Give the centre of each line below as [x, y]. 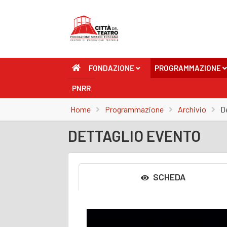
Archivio [192, 109]
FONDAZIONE [112, 68]
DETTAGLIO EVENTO [135, 136]
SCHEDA [168, 177]
